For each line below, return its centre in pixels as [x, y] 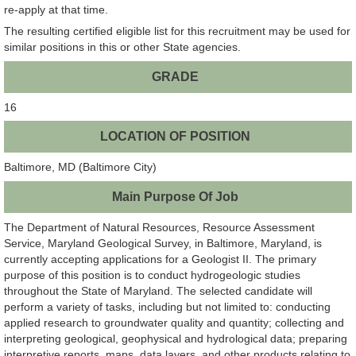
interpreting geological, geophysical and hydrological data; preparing [176, 338]
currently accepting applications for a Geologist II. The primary [160, 259]
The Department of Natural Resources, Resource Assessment [159, 227]
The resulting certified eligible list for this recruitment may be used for [177, 31]
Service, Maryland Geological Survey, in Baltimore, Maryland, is [163, 243]
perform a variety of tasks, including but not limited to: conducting [167, 306]
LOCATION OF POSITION [175, 137]
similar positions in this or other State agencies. [122, 47]
